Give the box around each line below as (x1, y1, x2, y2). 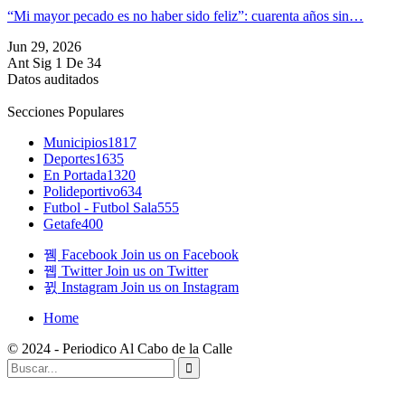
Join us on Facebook (121, 247, 239, 263)
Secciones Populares (7, 104, 124, 120)
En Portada (43, 167, 107, 184)
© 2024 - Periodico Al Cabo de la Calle (7, 341, 232, 357)
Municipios (43, 135, 108, 151)
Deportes (43, 151, 95, 167)
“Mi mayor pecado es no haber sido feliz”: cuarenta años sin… (7, 8, 363, 24)
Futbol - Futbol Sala (43, 200, 157, 216)
